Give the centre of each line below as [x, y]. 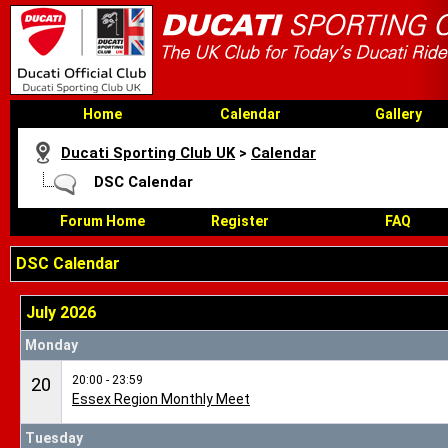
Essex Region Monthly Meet [161, 399]
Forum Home [100, 221]
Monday [51, 345]
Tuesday [54, 438]
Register [240, 221]
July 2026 [61, 312]
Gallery [396, 114]
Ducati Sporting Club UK [148, 153]
